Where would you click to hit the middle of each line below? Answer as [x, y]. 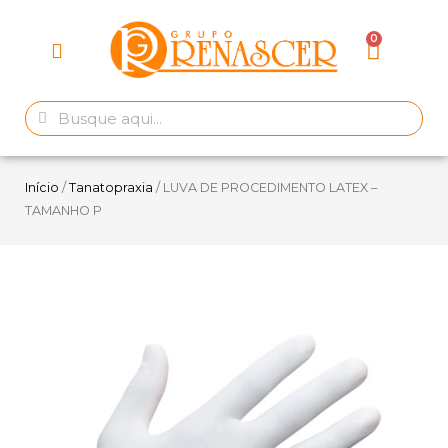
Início [42, 188]
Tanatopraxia [111, 188]
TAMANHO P [63, 211]
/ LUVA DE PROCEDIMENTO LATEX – [265, 188]
